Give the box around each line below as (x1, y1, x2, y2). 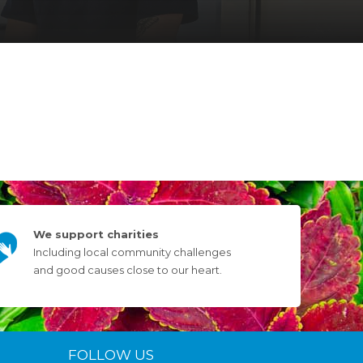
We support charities (33, 227, 159, 241)
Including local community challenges (33, 245, 231, 258)
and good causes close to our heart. (33, 263, 222, 276)
